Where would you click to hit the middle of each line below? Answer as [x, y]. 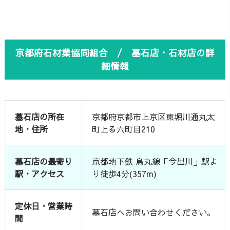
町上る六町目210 [124, 129]
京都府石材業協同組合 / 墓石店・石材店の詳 [115, 52]
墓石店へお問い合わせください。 [154, 212]
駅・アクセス [40, 173]
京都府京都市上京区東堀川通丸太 [154, 116]
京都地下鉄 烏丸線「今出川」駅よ [155, 161]
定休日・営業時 [44, 206]
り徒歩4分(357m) [124, 173]
